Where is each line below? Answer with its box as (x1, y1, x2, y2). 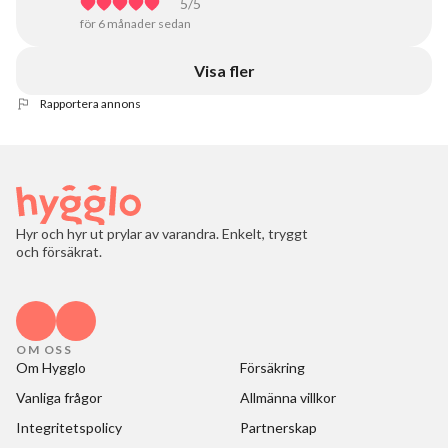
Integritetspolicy (16, 419, 122, 436)
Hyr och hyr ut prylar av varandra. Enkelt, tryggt (16, 225, 308, 242)
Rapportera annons (40, 96, 141, 111)
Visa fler (193, 61, 255, 80)
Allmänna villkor (240, 389, 336, 406)
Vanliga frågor (16, 389, 102, 406)
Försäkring (240, 359, 305, 376)
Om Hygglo (16, 359, 86, 376)
